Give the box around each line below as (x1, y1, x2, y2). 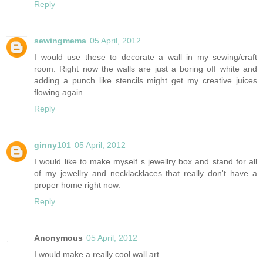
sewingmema (34, 36, 86, 46)
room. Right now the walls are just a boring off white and (34, 64, 257, 74)
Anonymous (34, 233, 83, 243)
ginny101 (34, 140, 71, 150)
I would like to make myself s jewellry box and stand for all (34, 157, 257, 167)
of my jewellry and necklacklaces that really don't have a (34, 168, 257, 178)
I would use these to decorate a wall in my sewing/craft (34, 52, 257, 62)
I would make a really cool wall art (34, 249, 159, 259)
